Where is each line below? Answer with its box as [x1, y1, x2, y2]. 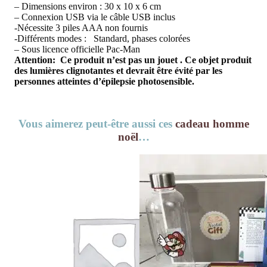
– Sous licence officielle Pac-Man [14, 44, 140, 54]
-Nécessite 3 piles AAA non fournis [14, 22, 148, 33]
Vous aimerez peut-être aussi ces [18, 117, 175, 130]
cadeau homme [175, 117, 249, 130]
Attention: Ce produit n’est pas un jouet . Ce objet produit [14, 54, 252, 65]
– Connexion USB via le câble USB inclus [14, 11, 175, 22]
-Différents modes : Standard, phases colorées [14, 33, 190, 44]
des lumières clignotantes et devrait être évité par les [14, 65, 222, 76]
